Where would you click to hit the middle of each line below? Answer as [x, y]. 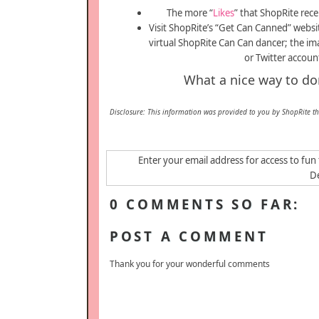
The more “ [190, 13]
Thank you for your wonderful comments [190, 263]
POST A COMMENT [189, 236]
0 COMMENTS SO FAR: [205, 204]
